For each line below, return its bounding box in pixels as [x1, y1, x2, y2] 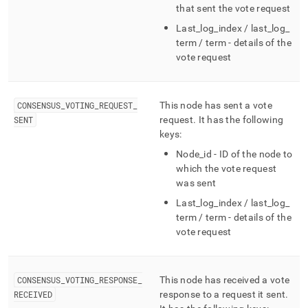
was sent [176, 177, 217, 188]
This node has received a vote [159, 274, 290, 285]
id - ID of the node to [203, 148, 293, 159]
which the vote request [176, 163, 277, 174]
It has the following [196, 114, 284, 125]
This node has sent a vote [159, 100, 272, 111]
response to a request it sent [159, 289, 286, 300]
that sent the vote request [176, 3, 291, 14]
